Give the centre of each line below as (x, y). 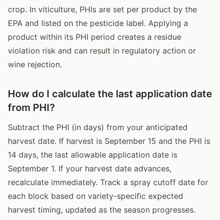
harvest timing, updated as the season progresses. (102, 209)
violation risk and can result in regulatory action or (102, 50)
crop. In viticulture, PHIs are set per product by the (102, 9)
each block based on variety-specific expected (96, 196)
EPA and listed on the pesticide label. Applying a (98, 23)
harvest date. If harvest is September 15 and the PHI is (109, 141)
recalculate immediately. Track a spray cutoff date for (108, 182)
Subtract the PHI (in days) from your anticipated (98, 127)
